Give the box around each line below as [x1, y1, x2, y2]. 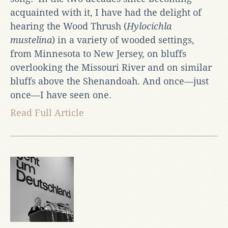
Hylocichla [127, 20, 172, 32]
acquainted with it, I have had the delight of [10, 7, 202, 18]
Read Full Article [10, 107, 84, 118]
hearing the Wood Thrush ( [10, 20, 127, 32]
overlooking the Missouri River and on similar [10, 62, 212, 73]
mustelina [10, 34, 52, 45]
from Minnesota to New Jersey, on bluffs [10, 48, 186, 59]
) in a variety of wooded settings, [52, 34, 194, 45]
